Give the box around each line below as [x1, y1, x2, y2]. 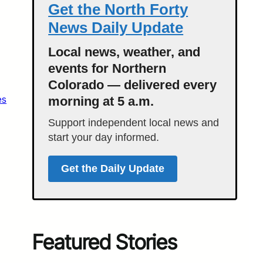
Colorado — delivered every [48, 77, 217, 92]
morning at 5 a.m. [48, 93, 154, 109]
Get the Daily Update [61, 162, 165, 174]
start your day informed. [48, 131, 160, 143]
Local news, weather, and [48, 44, 201, 59]
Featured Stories [32, 229, 178, 254]
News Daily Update [48, 18, 184, 36]
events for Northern [48, 60, 167, 76]
